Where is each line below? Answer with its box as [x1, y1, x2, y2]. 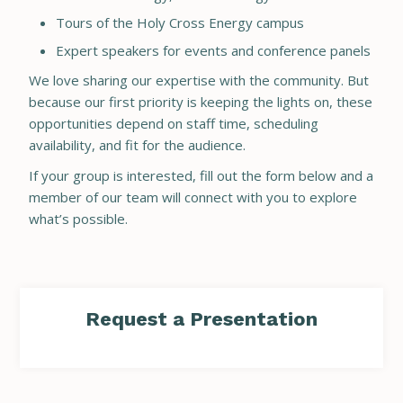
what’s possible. [29, 210, 129, 228]
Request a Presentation [85, 307, 318, 330]
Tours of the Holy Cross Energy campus [56, 13, 305, 32]
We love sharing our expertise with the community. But [29, 71, 370, 90]
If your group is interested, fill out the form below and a [29, 166, 374, 185]
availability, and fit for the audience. [29, 136, 246, 155]
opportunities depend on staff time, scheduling [29, 114, 319, 133]
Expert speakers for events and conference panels [56, 41, 372, 60]
